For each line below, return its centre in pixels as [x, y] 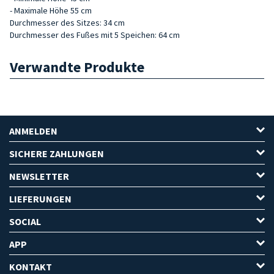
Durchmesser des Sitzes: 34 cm [67, 22]
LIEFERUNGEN [40, 198]
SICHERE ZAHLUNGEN [57, 153]
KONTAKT [31, 266]
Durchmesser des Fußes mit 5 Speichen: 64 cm [95, 35]
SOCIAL [25, 221]
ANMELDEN [33, 131]
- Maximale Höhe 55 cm [51, 10]
